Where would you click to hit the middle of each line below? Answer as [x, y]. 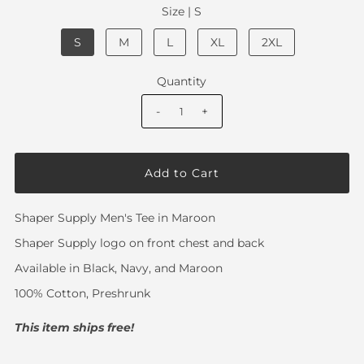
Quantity [182, 82]
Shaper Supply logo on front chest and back [139, 243]
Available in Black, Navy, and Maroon [118, 269]
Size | [178, 12]
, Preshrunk [118, 294]
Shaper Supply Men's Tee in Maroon [115, 218]
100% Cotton [50, 294]
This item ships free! [74, 328]
